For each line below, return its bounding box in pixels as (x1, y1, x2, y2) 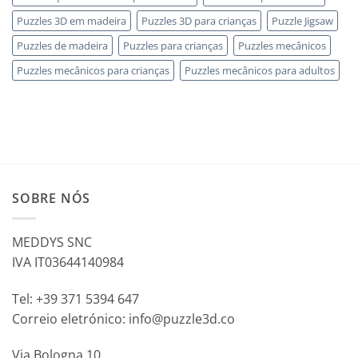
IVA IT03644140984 (12, 253, 124, 271)
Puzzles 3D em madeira (17, 14, 126, 29)
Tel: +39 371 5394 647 (12, 289, 139, 308)
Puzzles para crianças (123, 38, 223, 54)
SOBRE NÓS (12, 189, 91, 208)
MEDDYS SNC (12, 233, 92, 251)
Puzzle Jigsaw (272, 14, 333, 29)
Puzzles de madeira (17, 38, 108, 54)
